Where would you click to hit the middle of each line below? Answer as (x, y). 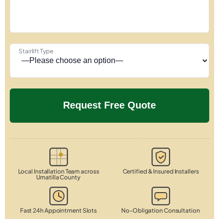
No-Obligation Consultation (161, 210)
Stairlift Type (36, 51)
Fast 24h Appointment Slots (58, 210)
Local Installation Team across (58, 171)
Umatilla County (58, 177)
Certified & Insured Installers (161, 171)
